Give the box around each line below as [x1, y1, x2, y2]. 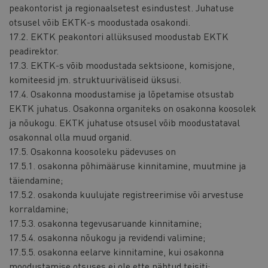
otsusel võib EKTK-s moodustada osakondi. [9, 16, 190, 28]
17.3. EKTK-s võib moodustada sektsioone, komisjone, [9, 59, 234, 71]
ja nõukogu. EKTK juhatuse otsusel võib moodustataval [9, 116, 240, 129]
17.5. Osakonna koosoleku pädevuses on [9, 145, 176, 157]
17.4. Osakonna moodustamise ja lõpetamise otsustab [9, 87, 234, 100]
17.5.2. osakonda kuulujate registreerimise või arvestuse [9, 188, 243, 200]
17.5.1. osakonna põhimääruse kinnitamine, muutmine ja [9, 159, 246, 172]
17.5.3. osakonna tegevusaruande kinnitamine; [9, 217, 202, 229]
